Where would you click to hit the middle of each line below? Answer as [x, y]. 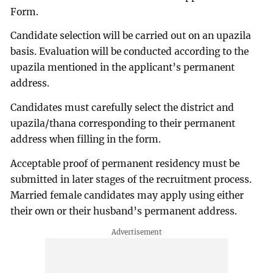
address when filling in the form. [86, 140]
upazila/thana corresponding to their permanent [123, 124]
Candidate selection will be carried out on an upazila [131, 36]
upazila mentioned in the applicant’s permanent [123, 68]
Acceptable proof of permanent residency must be [125, 164]
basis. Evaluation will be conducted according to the [130, 52]
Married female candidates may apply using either [127, 196]
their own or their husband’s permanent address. [124, 211]
